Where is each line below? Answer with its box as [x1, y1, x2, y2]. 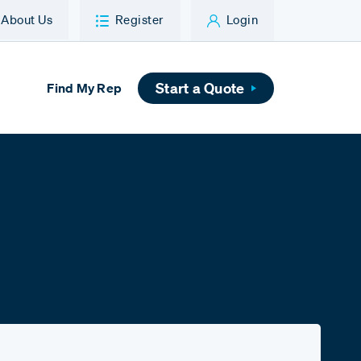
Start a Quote [156, 78, 245, 98]
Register [114, 11, 164, 27]
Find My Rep [47, 80, 122, 97]
